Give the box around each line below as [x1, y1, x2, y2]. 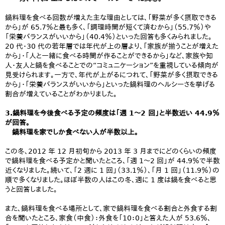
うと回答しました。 [5, 185, 57, 193]
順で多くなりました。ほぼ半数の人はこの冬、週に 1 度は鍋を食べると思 [5, 176, 216, 184]
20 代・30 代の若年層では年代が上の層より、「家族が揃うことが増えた [5, 42, 218, 50]
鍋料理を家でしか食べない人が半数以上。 [5, 128, 138, 136]
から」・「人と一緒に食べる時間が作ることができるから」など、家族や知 [5, 52, 213, 60]
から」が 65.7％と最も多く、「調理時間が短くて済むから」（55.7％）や [5, 23, 211, 31]
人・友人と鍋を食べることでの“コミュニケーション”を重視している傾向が [5, 61, 218, 69]
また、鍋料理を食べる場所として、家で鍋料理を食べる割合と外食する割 [5, 204, 217, 212]
